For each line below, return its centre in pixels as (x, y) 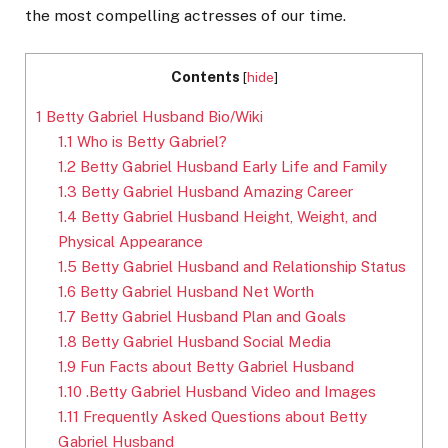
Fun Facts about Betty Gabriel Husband (215, 367)
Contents (205, 77)
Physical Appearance (131, 242)
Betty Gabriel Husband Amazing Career (215, 192)
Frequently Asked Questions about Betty (223, 417)
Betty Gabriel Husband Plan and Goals (211, 317)
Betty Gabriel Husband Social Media (204, 342)
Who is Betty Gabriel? (150, 142)
